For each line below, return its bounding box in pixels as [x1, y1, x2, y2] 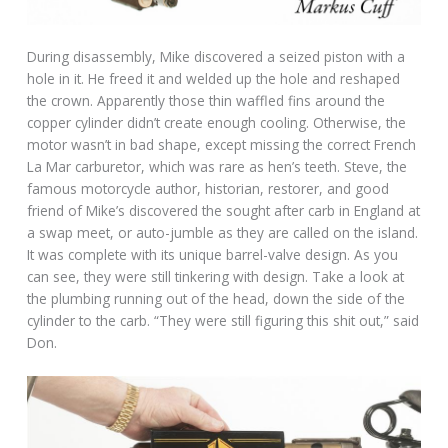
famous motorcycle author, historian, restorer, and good [27, 179, 390, 199]
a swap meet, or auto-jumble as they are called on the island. [27, 223, 419, 243]
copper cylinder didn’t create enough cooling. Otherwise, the [27, 113, 407, 133]
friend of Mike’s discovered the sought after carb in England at [27, 201, 421, 221]
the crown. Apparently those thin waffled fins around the [27, 91, 386, 111]
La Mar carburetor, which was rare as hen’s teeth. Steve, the [27, 157, 408, 177]
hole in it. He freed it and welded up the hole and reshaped [27, 69, 401, 89]
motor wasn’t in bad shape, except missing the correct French [27, 135, 417, 155]
